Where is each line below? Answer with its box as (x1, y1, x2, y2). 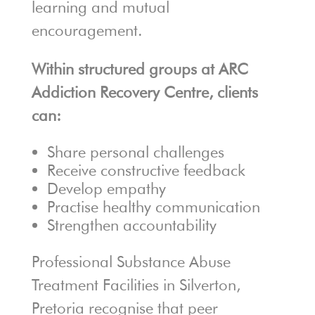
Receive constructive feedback (46, 161, 245, 180)
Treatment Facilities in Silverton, (31, 276, 240, 295)
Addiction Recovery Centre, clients (31, 83, 258, 102)
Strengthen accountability (46, 216, 217, 235)
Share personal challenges (46, 143, 224, 162)
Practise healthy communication (46, 198, 260, 217)
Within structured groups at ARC (31, 60, 248, 79)
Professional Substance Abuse (31, 252, 231, 271)
